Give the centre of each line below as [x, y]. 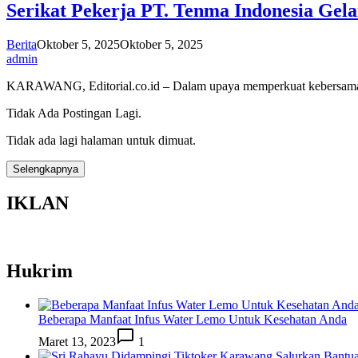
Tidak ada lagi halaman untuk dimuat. [101, 140]
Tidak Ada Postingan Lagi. [74, 113]
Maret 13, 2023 [77, 342]
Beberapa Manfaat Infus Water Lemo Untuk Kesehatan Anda [193, 320]
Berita [22, 44]
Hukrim [40, 271]
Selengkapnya [46, 169]
